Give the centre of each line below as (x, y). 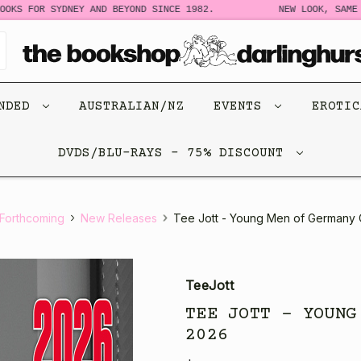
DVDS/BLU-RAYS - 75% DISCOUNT (175, 153)
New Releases (119, 218)
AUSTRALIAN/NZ (131, 106)
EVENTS (242, 106)
